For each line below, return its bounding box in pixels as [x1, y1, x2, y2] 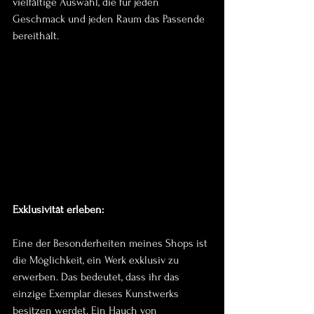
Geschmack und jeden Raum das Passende [13, 12, 207, 25]
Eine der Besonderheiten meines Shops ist [13, 237, 210, 250]
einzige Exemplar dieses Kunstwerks [13, 287, 182, 301]
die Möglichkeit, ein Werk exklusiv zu [13, 254, 182, 267]
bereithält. [13, 29, 59, 42]
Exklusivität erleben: [13, 203, 104, 217]
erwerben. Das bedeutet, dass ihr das [13, 271, 182, 284]
